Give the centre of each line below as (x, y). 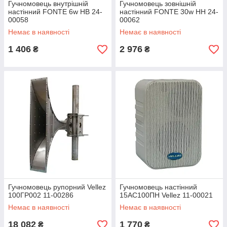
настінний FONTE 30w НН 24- (169, 12)
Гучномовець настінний (158, 187)
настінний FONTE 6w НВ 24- (55, 12)
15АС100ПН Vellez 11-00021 (166, 195)
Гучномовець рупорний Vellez (57, 187)
